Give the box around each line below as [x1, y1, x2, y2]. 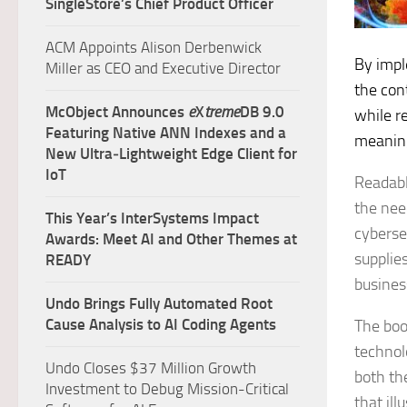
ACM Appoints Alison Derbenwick [45, 38, 262, 56]
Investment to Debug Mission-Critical [45, 380, 289, 398]
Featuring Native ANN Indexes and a [45, 124, 286, 142]
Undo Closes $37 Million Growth [45, 359, 256, 377]
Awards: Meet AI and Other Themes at [45, 230, 297, 248]
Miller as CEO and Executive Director [45, 59, 281, 77]
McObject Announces [45, 103, 188, 121]
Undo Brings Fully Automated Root [45, 294, 273, 313]
